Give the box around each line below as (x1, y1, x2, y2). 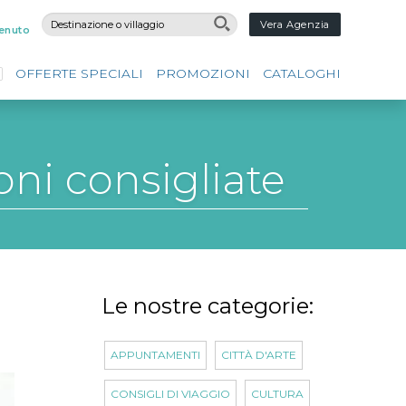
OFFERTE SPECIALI (15, 65, 143, 82)
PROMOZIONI (156, 65, 250, 82)
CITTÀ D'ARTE (220, 348, 296, 362)
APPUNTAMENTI (110, 348, 200, 362)
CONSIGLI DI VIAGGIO (110, 386, 230, 401)
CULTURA (250, 386, 304, 401)
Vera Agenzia (260, 18, 330, 31)
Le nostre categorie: (101, 293, 314, 319)
